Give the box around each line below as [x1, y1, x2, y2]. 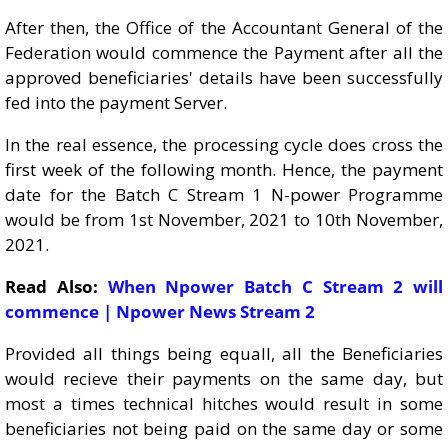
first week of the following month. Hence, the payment [5, 158, 443, 181]
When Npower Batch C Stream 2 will [107, 275, 443, 298]
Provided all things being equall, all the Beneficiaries [5, 342, 443, 365]
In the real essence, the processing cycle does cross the [5, 133, 443, 156]
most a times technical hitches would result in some [5, 392, 443, 415]
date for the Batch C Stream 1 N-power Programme [5, 183, 443, 206]
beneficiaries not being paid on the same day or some [5, 417, 443, 440]
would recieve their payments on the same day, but [5, 367, 443, 390]
